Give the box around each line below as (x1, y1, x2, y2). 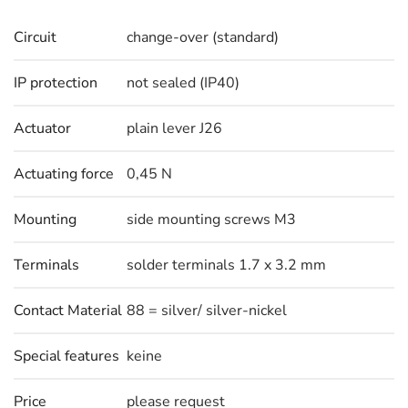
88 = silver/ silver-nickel (127, 301, 287, 321)
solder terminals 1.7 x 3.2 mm (127, 255, 326, 275)
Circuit (14, 27, 56, 47)
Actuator (14, 118, 71, 138)
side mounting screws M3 (127, 209, 296, 229)
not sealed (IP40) (127, 73, 240, 93)
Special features (14, 346, 119, 366)
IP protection (14, 73, 97, 93)
